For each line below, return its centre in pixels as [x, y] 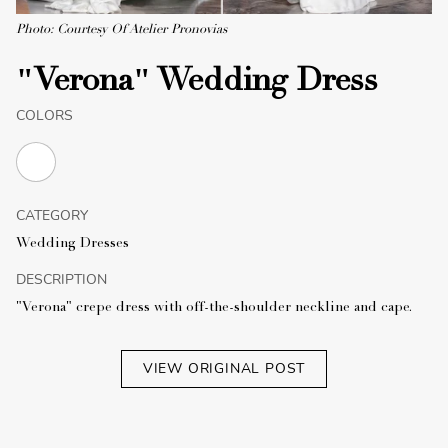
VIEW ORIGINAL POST [224, 369]
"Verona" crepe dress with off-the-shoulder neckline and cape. [214, 308]
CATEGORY [52, 216]
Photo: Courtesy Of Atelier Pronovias [121, 30]
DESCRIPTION [61, 280]
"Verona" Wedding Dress [197, 83]
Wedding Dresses [72, 244]
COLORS [44, 116]
